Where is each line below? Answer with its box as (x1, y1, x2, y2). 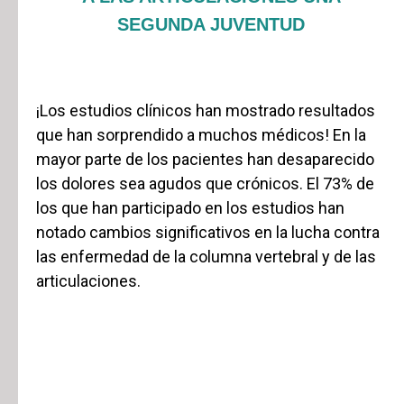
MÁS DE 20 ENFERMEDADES (87, 334, 335, 353)
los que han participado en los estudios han (36, 198, 344, 217)
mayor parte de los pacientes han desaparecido (36, 150, 374, 169)
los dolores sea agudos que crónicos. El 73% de (36, 174, 374, 193)
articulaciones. (36, 271, 141, 290)
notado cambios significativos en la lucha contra (36, 223, 380, 242)
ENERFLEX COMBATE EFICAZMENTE (50, 312, 372, 332)
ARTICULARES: (144, 355, 278, 375)
